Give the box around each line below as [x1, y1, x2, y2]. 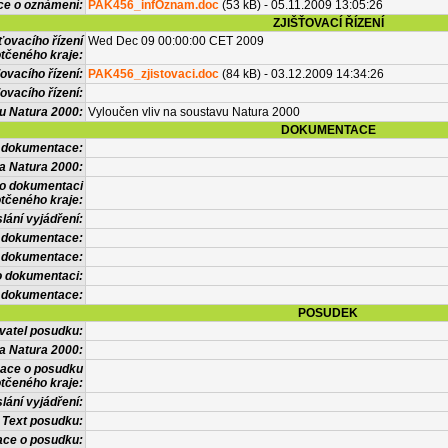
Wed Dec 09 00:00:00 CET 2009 [88, 34, 264, 48]
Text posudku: [2, 414, 83, 428]
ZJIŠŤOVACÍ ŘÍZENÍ [272, 16, 384, 30]
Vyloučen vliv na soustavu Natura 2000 [88, 105, 300, 119]
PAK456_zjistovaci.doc [88, 67, 219, 81]
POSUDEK [298, 306, 358, 320]
